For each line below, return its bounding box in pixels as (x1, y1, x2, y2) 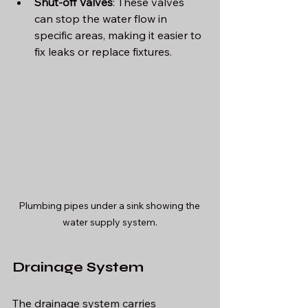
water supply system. (63, 215, 157, 228)
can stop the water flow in (34, 11, 170, 25)
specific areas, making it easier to (34, 27, 204, 42)
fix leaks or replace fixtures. (34, 44, 172, 58)
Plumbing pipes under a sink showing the (18, 199, 202, 212)
